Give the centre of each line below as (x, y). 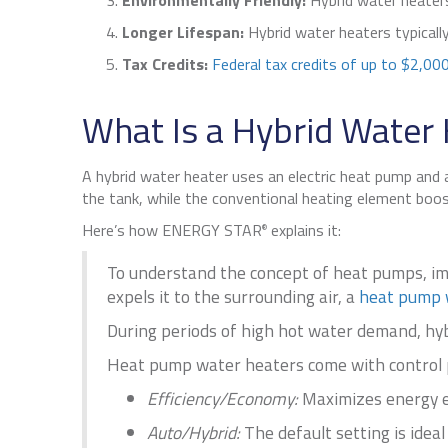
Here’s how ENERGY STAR (172, 230)
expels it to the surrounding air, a (233, 297)
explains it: (304, 230)
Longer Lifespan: (185, 32)
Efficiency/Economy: (222, 399)
